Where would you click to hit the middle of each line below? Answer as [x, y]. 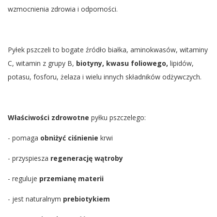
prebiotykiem [86, 199]
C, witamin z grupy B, [42, 63]
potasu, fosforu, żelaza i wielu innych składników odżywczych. [105, 77]
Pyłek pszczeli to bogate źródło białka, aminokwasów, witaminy [108, 49]
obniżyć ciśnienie [69, 138]
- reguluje [23, 178]
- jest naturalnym [35, 199]
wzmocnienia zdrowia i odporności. [63, 9]
